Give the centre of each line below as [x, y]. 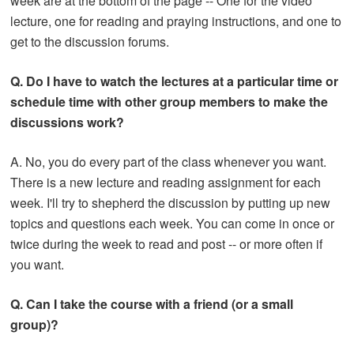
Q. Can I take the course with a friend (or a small [152, 303]
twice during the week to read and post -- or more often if [167, 243]
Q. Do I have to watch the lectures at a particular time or [175, 81]
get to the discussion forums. [90, 41]
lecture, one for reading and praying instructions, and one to [176, 21]
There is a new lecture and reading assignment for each [166, 182]
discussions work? [68, 122]
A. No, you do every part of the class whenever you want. [169, 161]
